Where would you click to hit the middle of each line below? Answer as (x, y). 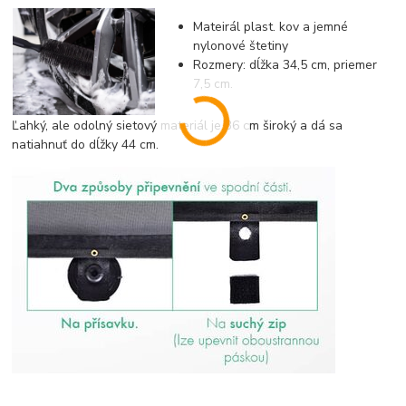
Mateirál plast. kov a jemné (271, 27)
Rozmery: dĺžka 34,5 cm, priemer (285, 65)
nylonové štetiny (241, 46)
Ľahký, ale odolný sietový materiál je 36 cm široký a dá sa (178, 126)
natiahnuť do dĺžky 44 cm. (86, 145)
